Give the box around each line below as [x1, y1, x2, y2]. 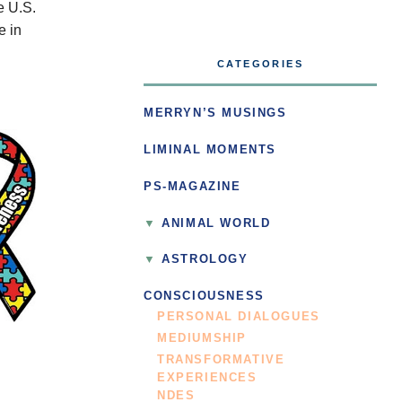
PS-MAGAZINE [144, 179, 241, 193]
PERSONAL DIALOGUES [157, 310, 320, 324]
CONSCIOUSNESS [144, 290, 265, 303]
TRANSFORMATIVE [157, 354, 285, 367]
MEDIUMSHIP [157, 332, 247, 345]
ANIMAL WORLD [162, 216, 271, 230]
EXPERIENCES [157, 371, 258, 385]
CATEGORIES [217, 58, 303, 70]
